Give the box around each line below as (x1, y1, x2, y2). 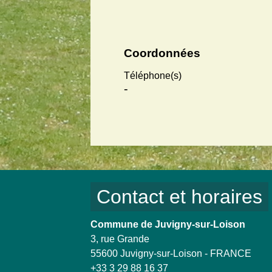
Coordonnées (124, 47, 201, 60)
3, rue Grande (90, 234, 150, 245)
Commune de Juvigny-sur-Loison (90, 219, 246, 230)
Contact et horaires (97, 186, 263, 208)
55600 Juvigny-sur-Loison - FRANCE (90, 248, 252, 259)
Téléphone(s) (124, 70, 182, 81)
